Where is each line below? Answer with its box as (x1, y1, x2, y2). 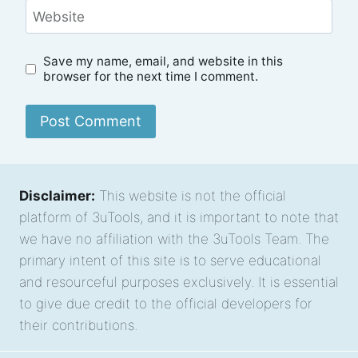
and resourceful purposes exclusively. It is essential (19, 273, 339, 290)
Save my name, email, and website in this (43, 54, 284, 69)
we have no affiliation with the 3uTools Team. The (19, 230, 329, 247)
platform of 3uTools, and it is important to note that (19, 209, 339, 225)
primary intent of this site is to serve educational (19, 252, 321, 268)
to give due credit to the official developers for (19, 295, 312, 312)
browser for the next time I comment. (43, 69, 259, 84)
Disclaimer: (19, 187, 95, 204)
